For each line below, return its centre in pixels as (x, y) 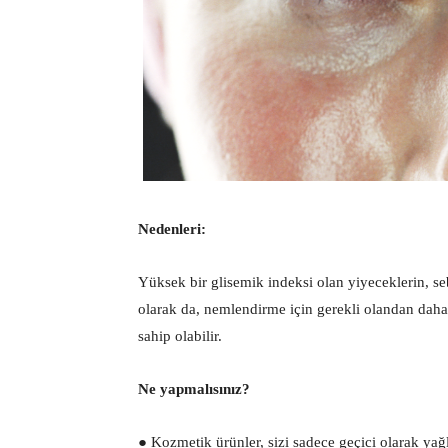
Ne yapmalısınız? (194, 388)
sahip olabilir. (180, 335)
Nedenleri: (172, 228)
